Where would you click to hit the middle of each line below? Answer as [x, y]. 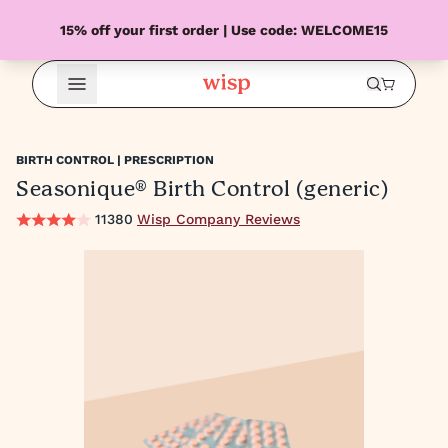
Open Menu [106, 94]
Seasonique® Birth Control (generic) [202, 190]
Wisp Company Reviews [218, 219]
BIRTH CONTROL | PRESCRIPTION [115, 160]
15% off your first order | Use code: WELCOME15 [224, 29]
